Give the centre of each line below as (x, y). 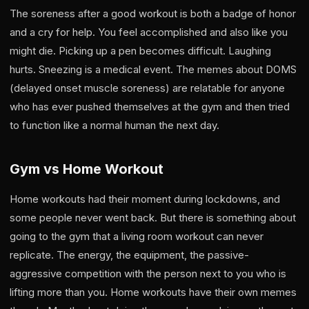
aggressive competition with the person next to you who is (148, 273)
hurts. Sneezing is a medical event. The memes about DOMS (153, 69)
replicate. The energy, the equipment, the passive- (129, 255)
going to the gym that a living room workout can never (137, 236)
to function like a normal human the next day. (114, 125)
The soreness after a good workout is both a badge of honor (153, 13)
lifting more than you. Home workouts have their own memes (153, 292)
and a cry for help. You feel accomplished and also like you (149, 32)
